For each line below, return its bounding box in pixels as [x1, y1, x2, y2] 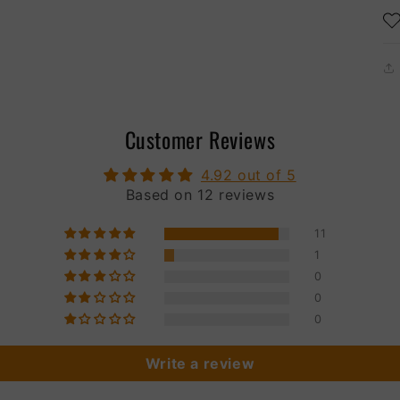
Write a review [145, 354, 255, 372]
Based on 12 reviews [125, 185, 275, 204]
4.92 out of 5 [200, 165, 296, 184]
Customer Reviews [124, 122, 276, 155]
